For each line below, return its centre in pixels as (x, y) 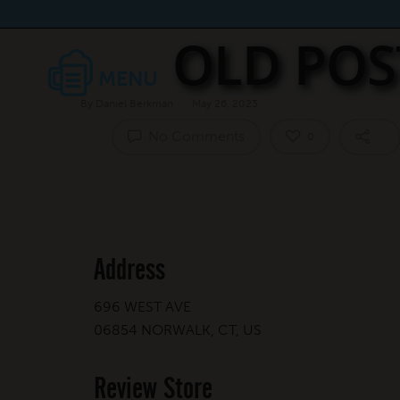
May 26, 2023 (225, 104)
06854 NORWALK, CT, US (178, 329)
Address (129, 269)
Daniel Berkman (134, 104)
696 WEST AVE (142, 306)
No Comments (195, 136)
